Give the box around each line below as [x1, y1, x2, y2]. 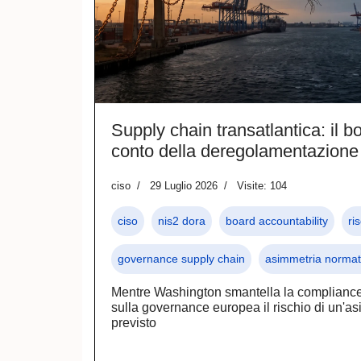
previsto [111, 315, 156, 330]
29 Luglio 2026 [150, 179, 218, 192]
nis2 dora [158, 214, 205, 227]
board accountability [226, 214, 328, 227]
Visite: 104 [237, 179, 287, 192]
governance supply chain [118, 251, 245, 265]
